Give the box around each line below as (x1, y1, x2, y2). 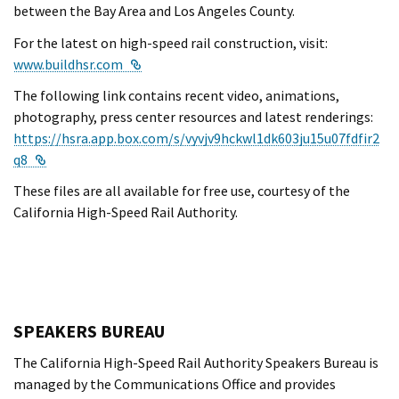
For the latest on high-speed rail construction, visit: (13, 33, 328, 52)
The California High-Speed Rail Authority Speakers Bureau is (13, 354, 379, 372)
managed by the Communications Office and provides (13, 375, 336, 394)
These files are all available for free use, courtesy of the (13, 182, 350, 200)
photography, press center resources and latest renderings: (13, 107, 373, 126)
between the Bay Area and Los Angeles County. (13, 2, 295, 20)
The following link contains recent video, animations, (13, 85, 339, 104)
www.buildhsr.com (13, 54, 123, 73)
